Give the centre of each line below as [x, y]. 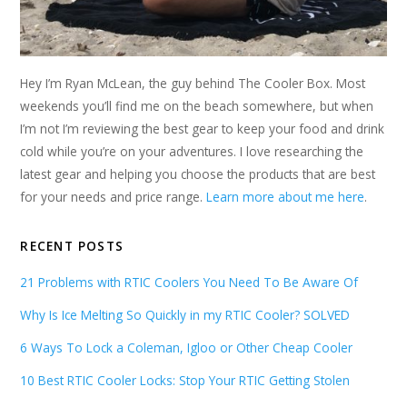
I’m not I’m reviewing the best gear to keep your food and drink [203, 129]
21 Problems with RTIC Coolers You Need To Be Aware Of [189, 283]
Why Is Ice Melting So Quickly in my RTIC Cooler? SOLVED [185, 315]
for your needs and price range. [114, 197]
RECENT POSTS [72, 246]
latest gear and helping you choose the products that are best [198, 174]
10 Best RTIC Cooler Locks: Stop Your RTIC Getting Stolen [185, 381]
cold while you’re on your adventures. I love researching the [192, 152]
